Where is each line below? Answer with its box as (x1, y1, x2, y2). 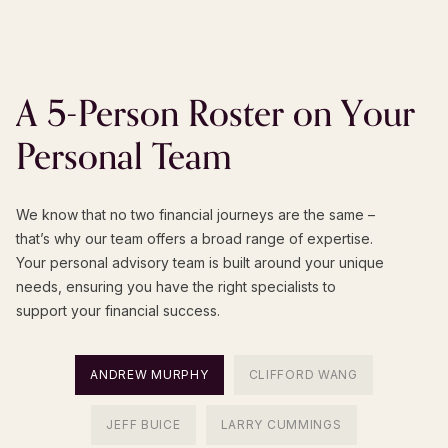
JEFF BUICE (106, 417, 181, 433)
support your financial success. (16, 302, 221, 320)
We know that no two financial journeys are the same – (16, 206, 376, 224)
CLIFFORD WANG (248, 367, 358, 383)
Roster (188, 85, 285, 145)
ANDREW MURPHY (90, 367, 209, 383)
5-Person (47, 85, 180, 145)
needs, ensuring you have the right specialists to (16, 278, 337, 296)
